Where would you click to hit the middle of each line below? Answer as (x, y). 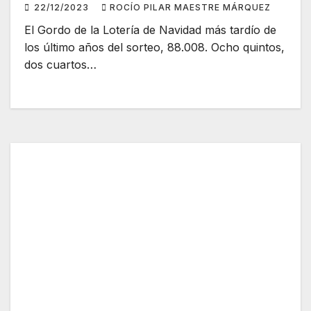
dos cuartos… (60, 65)
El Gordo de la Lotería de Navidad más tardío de (150, 30)
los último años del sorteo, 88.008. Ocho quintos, (154, 48)
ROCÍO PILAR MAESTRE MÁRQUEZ (190, 8)
